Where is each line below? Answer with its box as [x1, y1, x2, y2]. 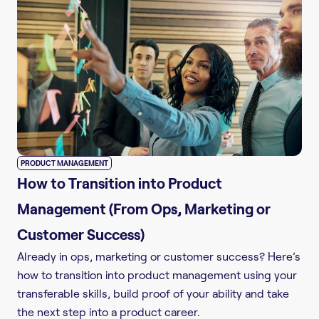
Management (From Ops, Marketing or [17, 199, 271, 217]
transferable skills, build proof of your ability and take [17, 286, 289, 300]
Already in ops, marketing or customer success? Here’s [17, 249, 300, 263]
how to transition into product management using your [17, 267, 297, 282]
